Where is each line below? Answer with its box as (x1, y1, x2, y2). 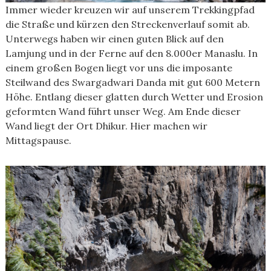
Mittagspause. (5, 134, 71, 146)
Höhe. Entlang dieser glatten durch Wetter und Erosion (5, 91, 263, 103)
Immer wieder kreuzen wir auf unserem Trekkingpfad (5, 4, 255, 16)
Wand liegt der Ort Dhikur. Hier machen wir (5, 120, 207, 132)
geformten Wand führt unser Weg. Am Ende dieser (5, 105, 241, 117)
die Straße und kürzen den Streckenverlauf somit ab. (5, 18, 250, 30)
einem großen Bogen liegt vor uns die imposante (5, 62, 232, 74)
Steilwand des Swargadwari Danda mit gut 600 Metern (5, 76, 260, 88)
